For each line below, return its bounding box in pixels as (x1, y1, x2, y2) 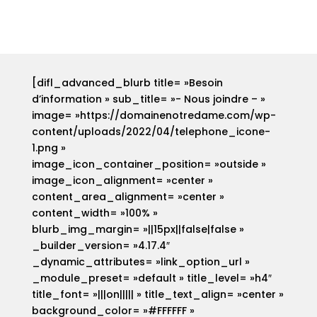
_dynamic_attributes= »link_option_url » (31, 255, 250, 270)
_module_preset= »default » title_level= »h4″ (31, 271, 272, 286)
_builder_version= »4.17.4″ (31, 238, 170, 253)
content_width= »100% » (31, 206, 158, 221)
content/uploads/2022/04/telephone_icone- (31, 125, 270, 139)
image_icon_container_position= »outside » (31, 157, 266, 172)
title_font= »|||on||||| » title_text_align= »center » (31, 287, 284, 302)
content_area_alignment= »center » (31, 190, 224, 204)
